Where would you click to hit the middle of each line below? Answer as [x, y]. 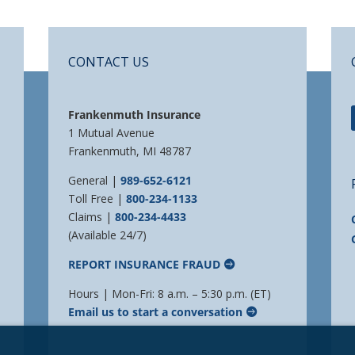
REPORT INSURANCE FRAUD [145, 264]
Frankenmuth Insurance [135, 114]
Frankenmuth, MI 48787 [130, 151]
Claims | [92, 216]
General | [95, 180]
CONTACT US [109, 61]
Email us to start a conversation [156, 311]
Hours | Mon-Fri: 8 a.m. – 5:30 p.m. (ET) [170, 293]
